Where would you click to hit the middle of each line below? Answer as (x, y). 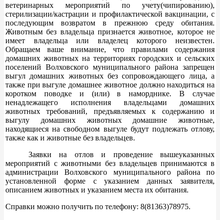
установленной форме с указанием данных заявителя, (110, 181)
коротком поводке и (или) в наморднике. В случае (110, 93)
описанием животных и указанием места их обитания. (97, 190)
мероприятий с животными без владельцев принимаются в (110, 163)
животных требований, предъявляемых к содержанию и (110, 111)
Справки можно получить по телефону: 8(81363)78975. (98, 206)
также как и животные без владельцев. (70, 137)
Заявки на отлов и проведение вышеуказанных (110, 154)
